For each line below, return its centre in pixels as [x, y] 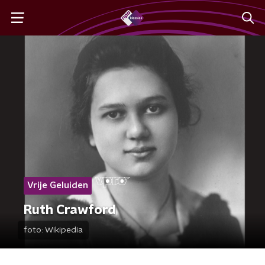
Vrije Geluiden [58, 185]
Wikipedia [64, 230]
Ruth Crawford [70, 210]
